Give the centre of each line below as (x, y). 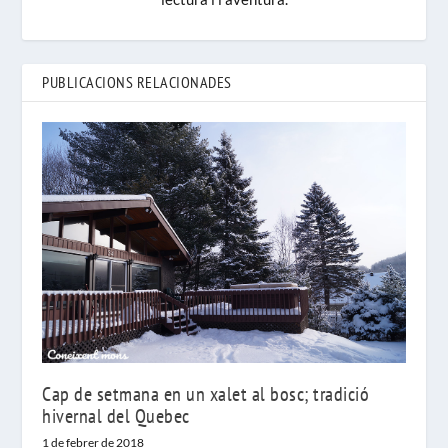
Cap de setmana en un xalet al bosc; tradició (206, 394)
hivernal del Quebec (116, 416)
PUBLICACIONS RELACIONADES (137, 82)
